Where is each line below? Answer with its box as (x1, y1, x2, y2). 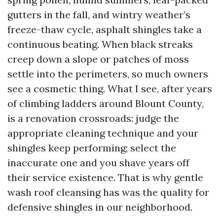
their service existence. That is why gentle (7, 171, 203, 184)
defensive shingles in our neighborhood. (7, 201, 192, 213)
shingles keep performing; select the (7, 142, 176, 154)
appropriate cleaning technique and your (7, 127, 198, 139)
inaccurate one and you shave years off (7, 156, 189, 169)
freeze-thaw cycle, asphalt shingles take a (7, 23, 202, 36)
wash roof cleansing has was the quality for (7, 186, 209, 198)
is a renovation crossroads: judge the (7, 112, 179, 124)
